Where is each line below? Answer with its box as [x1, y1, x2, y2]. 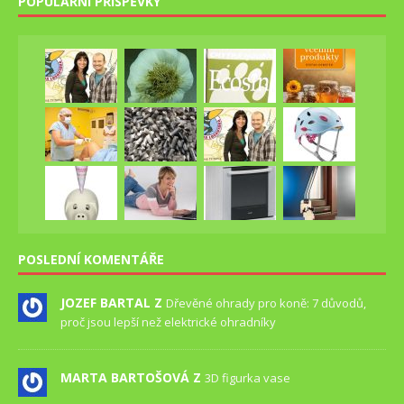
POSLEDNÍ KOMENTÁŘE [18, 250, 164, 268]
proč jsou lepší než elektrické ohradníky [60, 313, 276, 330]
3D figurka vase [205, 369, 290, 386]
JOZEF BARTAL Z [60, 293, 166, 311]
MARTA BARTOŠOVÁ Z [60, 368, 205, 386]
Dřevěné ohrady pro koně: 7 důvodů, [166, 294, 366, 311]
